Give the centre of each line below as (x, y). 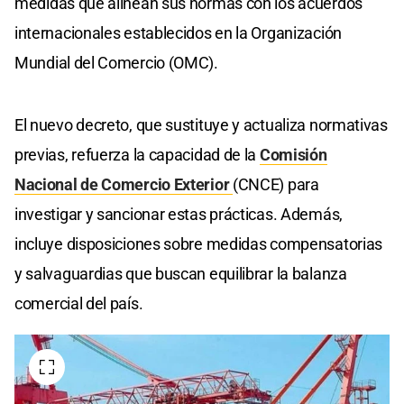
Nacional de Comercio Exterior (124, 185)
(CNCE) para (276, 185)
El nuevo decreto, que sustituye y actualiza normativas (201, 125)
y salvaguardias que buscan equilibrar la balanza (181, 274)
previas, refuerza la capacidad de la (137, 155)
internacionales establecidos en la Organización (178, 33)
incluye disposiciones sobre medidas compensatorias (199, 244)
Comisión (293, 155)
